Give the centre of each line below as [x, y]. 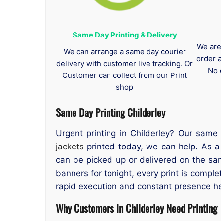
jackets [70, 147]
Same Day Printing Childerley [110, 112]
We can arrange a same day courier [125, 51]
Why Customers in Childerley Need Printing [136, 208]
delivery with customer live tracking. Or [125, 63]
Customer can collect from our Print [125, 75]
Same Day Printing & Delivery [125, 35]
